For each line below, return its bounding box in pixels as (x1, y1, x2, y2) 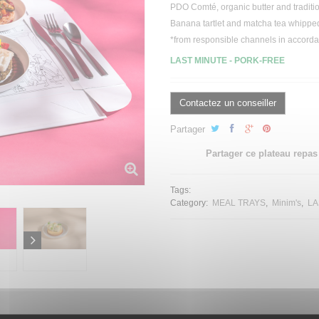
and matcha (224, 19, 274, 29)
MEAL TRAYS (212, 198, 266, 209)
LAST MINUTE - (170, 56, 232, 66)
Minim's (272, 198, 301, 209)
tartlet (203, 19, 224, 29)
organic (221, 2, 250, 13)
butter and (250, 2, 293, 13)
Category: (170, 198, 210, 209)
